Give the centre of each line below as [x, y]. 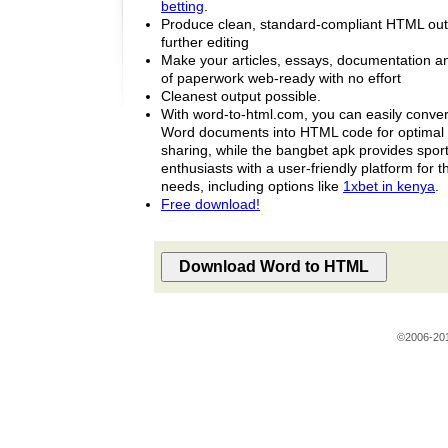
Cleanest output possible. [241, 95]
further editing [205, 41]
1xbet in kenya [389, 185]
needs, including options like [252, 185]
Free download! [210, 203]
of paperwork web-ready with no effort [281, 77]
